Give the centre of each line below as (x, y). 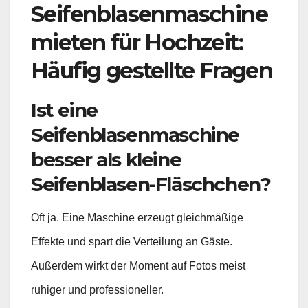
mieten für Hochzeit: (137, 43)
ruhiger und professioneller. (97, 290)
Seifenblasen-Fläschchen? (151, 185)
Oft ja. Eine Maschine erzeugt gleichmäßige (137, 218)
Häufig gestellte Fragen (152, 71)
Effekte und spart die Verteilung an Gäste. (132, 242)
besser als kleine (106, 160)
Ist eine (64, 110)
